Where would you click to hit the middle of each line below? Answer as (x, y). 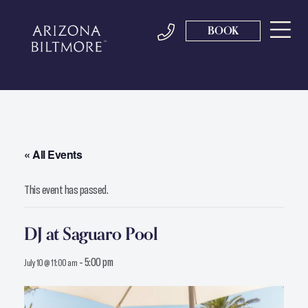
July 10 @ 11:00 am (51, 263)
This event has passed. (66, 189)
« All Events (53, 154)
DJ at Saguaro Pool (91, 234)
